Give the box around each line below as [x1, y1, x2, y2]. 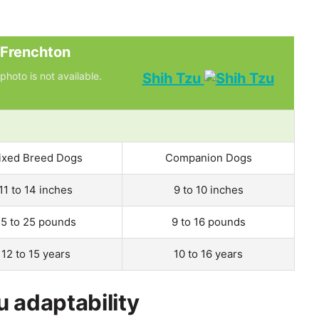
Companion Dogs [164, 150, 252, 164]
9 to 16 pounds [171, 214, 246, 229]
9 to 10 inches [173, 182, 244, 197]
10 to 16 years [174, 246, 243, 261]
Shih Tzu [142, 69, 204, 87]
